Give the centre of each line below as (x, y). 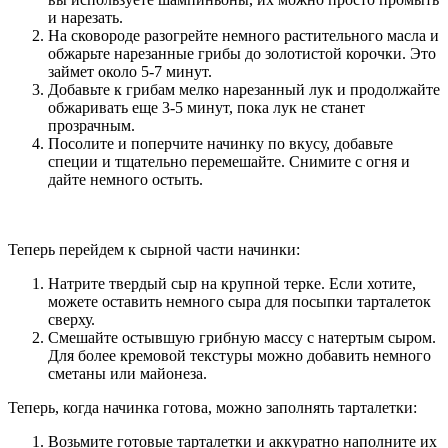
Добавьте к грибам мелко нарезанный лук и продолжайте (244, 90)
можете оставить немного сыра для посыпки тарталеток (239, 302)
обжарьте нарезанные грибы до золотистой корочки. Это (242, 54)
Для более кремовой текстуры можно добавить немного (239, 356)
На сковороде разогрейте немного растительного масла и (243, 36)
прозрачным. (91, 126)
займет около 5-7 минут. (130, 72)
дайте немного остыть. (125, 180)
